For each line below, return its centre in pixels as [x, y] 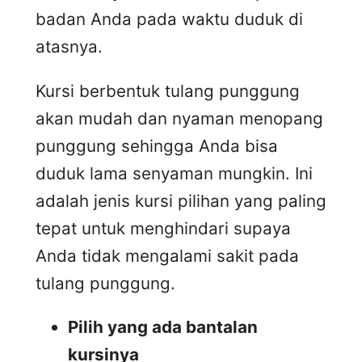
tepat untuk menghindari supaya [163, 228]
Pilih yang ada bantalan [163, 327]
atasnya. [69, 47]
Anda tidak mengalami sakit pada [167, 255]
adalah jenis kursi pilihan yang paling [181, 200]
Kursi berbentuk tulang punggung [168, 90]
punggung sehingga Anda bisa [157, 145]
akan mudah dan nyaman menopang [179, 118]
